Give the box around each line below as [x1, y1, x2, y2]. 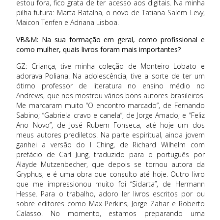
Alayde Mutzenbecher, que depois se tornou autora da [16, 160, 205, 169]
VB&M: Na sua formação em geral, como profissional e [16, 34, 205, 44]
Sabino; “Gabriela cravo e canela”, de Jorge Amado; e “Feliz [16, 110, 205, 120]
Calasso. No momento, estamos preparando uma [16, 209, 205, 219]
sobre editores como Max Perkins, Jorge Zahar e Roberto [16, 199, 205, 209]
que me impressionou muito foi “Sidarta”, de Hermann [16, 179, 205, 189]
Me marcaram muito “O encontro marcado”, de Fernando [16, 101, 205, 110]
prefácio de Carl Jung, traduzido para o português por [16, 150, 205, 160]
